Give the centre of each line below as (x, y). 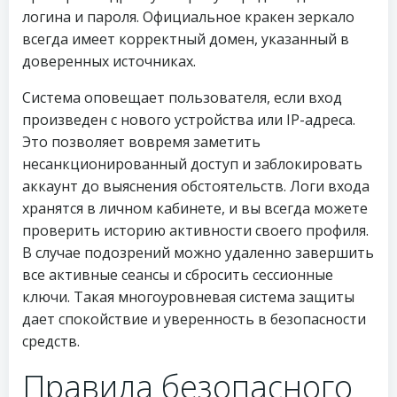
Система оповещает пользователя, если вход (182, 97)
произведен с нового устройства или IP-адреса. (189, 120)
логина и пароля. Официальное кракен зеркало (188, 17)
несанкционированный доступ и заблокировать (192, 164)
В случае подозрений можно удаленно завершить (198, 253)
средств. (51, 341)
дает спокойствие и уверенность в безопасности (194, 319)
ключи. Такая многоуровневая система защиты (188, 297)
